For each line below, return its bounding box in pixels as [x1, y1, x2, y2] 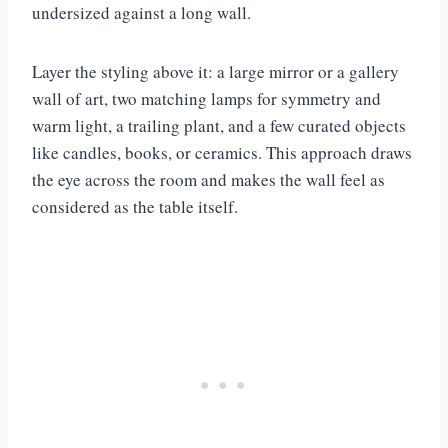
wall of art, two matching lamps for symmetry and [32, 86, 381, 110]
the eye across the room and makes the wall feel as [32, 167, 385, 191]
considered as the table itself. [32, 194, 238, 218]
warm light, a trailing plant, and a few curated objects [32, 113, 406, 137]
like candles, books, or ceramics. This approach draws [32, 140, 412, 164]
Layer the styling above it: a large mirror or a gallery [32, 59, 399, 83]
